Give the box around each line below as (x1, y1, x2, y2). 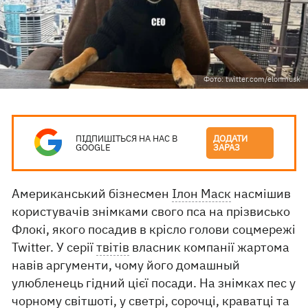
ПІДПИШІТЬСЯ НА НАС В (76, 133, 178, 144)
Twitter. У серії (12, 239, 97, 255)
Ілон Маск (172, 186, 232, 201)
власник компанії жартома (129, 239, 290, 255)
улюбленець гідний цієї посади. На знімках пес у (12, 275, 296, 291)
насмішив (231, 186, 291, 201)
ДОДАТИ (213, 133, 248, 144)
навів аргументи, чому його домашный (12, 257, 241, 273)
